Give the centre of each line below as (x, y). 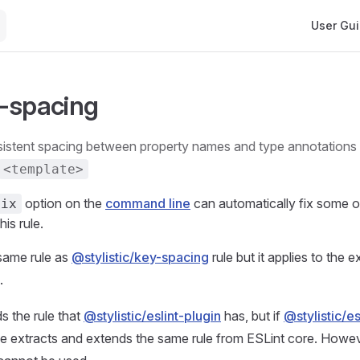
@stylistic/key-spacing (140, 257)
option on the (63, 203)
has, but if (252, 316)
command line (148, 203)
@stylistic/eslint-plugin (152, 316)
